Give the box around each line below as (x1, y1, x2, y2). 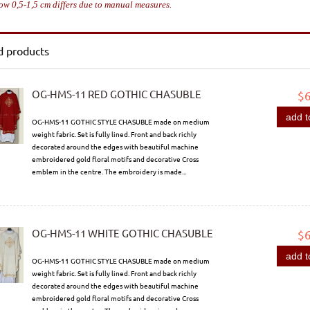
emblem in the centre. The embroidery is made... (31, 166, 186, 177)
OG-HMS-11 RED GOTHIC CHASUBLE (31, 87, 201, 101)
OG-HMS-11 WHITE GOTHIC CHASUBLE (31, 226, 213, 240)
